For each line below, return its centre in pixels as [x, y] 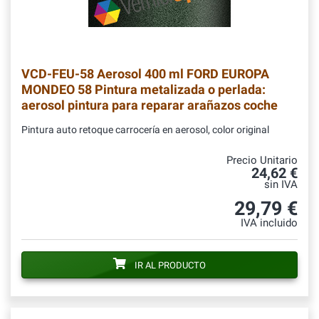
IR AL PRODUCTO [170, 266]
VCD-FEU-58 [58, 74]
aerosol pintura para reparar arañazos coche [150, 105]
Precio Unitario [262, 161]
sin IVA [281, 185]
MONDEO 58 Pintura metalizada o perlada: [143, 90]
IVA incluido [269, 224]
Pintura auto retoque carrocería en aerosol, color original [145, 130]
